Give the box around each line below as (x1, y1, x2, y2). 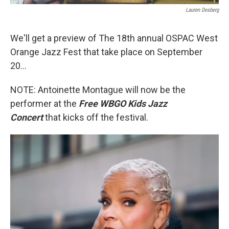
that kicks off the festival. (45, 112, 148, 123)
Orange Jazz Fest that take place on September (10, 47, 202, 58)
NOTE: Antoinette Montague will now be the (10, 84, 186, 96)
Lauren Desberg (186, 7, 219, 14)
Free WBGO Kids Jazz (79, 98, 167, 109)
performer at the (10, 98, 79, 109)
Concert (10, 112, 45, 123)
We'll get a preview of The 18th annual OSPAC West (10, 33, 218, 44)
